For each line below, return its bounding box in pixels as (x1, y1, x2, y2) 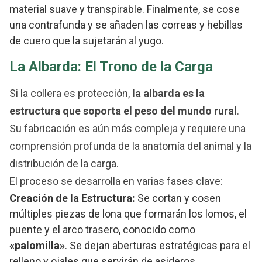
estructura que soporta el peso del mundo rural (9, 105, 237, 118)
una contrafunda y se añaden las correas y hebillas (9, 19, 243, 32)
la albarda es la (132, 87, 205, 100)
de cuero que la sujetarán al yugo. (9, 35, 164, 47)
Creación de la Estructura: (9, 192, 135, 205)
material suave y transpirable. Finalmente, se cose (9, 3, 240, 16)
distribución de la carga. (9, 157, 119, 170)
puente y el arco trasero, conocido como (9, 223, 195, 236)
